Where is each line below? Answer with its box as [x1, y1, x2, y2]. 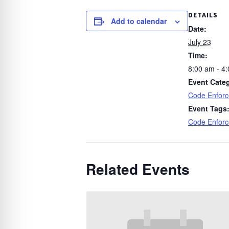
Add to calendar [111, 16, 167, 27]
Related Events [86, 158, 190, 180]
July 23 [188, 37, 211, 48]
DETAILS [188, 10, 218, 20]
